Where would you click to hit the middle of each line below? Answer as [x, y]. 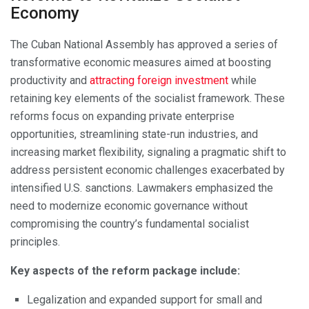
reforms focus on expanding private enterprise [122, 116]
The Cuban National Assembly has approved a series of [144, 44]
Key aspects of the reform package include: [125, 270]
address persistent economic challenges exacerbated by [148, 170]
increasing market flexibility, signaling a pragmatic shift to [148, 152]
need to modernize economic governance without [129, 206]
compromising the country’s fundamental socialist [130, 223]
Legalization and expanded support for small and [144, 299]
